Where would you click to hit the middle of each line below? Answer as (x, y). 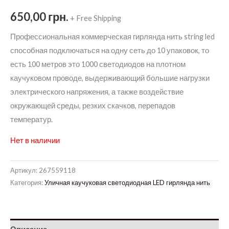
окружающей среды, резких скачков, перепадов (93, 105)
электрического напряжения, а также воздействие (97, 91)
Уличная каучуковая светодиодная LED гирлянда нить (127, 183)
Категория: (27, 183)
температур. (31, 119)
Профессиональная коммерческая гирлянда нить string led (112, 36)
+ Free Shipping (96, 18)
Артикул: (25, 170)
